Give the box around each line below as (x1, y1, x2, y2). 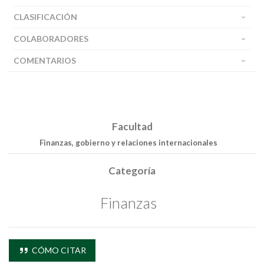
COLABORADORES (14, 34, 88, 44)
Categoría (108, 164, 156, 177)
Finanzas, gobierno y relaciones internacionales (39, 138, 217, 147)
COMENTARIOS (14, 55, 76, 65)
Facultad (111, 120, 153, 133)
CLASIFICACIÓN (14, 12, 77, 22)
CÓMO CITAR (29, 245, 86, 255)
